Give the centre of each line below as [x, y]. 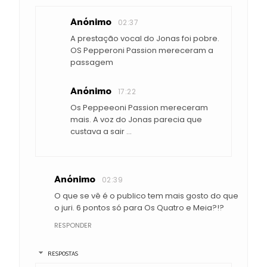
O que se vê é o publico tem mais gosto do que [146, 196]
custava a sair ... [101, 132]
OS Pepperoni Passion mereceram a [142, 51]
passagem [92, 63]
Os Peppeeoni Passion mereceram [139, 108]
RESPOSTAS [63, 254]
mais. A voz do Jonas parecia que [136, 120]
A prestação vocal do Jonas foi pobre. [145, 39]
